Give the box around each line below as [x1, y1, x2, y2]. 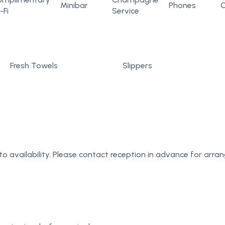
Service [112, 6, 139, 16]
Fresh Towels [10, 61, 58, 70]
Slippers [123, 61, 152, 70]
